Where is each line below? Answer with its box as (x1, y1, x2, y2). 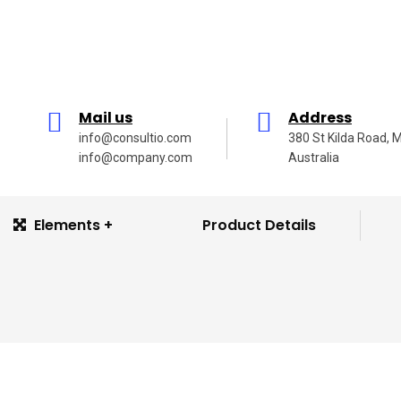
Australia (288, 150, 339, 165)
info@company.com (79, 150, 192, 165)
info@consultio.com (79, 131, 192, 145)
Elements (34, 215, 100, 235)
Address (288, 107, 352, 128)
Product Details (202, 215, 316, 235)
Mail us (79, 107, 132, 128)
